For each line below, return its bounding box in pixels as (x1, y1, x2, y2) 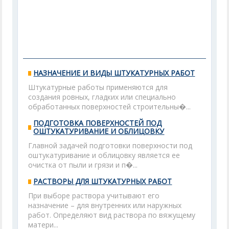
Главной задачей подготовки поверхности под (28, 141, 193, 150)
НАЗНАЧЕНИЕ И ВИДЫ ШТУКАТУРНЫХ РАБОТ (33, 68, 195, 78)
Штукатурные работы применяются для (28, 82, 168, 92)
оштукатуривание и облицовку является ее (28, 150, 180, 160)
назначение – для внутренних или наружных (28, 200, 182, 210)
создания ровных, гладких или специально (28, 92, 176, 102)
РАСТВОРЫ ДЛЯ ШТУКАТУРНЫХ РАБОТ (33, 176, 172, 186)
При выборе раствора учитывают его (28, 191, 160, 200)
